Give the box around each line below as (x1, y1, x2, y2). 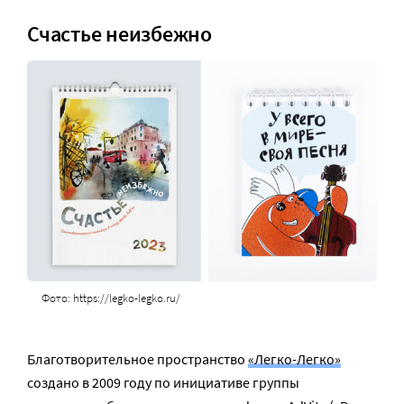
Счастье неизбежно (27, 20, 212, 49)
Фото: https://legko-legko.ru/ (41, 289, 180, 306)
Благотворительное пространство (27, 349, 248, 368)
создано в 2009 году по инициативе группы (27, 372, 299, 391)
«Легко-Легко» (248, 349, 341, 368)
